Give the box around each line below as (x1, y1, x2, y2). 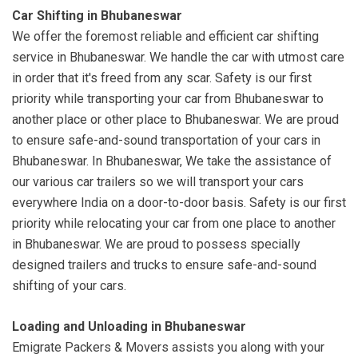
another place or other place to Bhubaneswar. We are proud (12, 112, 339, 128)
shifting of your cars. (12, 278, 126, 294)
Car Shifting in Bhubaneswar (12, 8, 182, 24)
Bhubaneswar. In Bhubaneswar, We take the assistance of (12, 153, 332, 169)
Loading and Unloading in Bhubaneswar (12, 319, 246, 335)
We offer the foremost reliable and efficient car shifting (12, 29, 319, 45)
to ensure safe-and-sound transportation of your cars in (12, 133, 320, 149)
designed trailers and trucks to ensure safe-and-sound (12, 257, 316, 273)
